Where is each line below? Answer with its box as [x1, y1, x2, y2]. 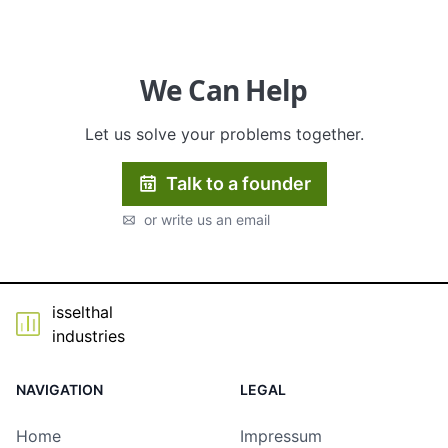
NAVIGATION [16, 403, 103, 421]
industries [52, 348, 125, 369]
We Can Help [140, 93, 308, 132]
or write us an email [143, 233, 270, 251]
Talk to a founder [165, 195, 311, 217]
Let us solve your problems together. [84, 146, 364, 167]
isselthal [52, 324, 113, 345]
